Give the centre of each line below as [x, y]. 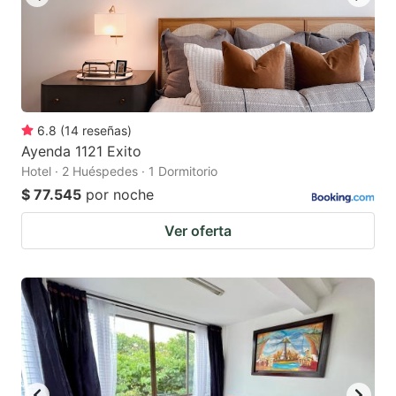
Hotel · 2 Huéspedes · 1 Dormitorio [119, 171]
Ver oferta [198, 230]
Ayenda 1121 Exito [81, 151]
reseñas [105, 130]
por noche [120, 194]
